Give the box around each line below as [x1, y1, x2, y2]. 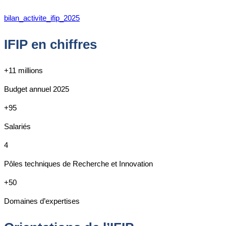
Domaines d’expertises [4, 197, 80, 206]
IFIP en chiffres [4, 36, 97, 52]
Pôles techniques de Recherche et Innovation [4, 159, 153, 168]
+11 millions [4, 66, 43, 75]
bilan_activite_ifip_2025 [4, 13, 80, 22]
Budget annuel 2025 [4, 85, 69, 94]
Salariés [4, 122, 31, 131]
